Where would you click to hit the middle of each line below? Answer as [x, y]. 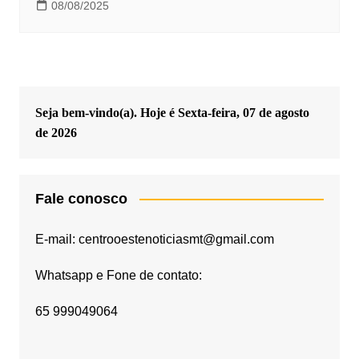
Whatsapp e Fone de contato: [118, 275]
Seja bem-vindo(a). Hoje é [106, 112]
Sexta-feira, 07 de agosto [243, 112]
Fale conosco [81, 198]
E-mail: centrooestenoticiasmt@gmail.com [154, 239]
